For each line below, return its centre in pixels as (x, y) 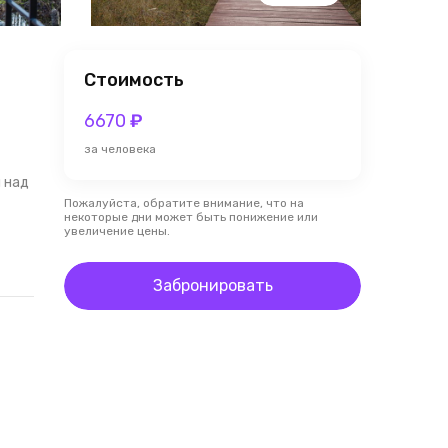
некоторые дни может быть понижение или (191, 217)
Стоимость (134, 80)
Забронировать (212, 285)
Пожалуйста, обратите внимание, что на (184, 203)
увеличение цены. (117, 231)
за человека (120, 149)
